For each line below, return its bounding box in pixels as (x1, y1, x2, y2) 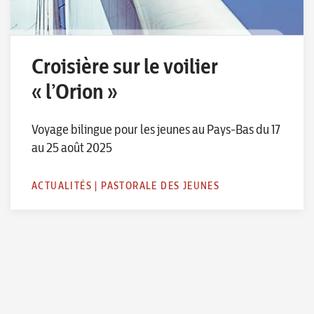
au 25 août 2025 (32, 139, 112, 156)
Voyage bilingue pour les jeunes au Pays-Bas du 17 (32, 121, 280, 137)
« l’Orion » (32, 77, 118, 104)
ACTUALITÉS (32, 179, 92, 192)
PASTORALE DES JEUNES (101, 179, 220, 192)
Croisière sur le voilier (32, 52, 218, 79)
